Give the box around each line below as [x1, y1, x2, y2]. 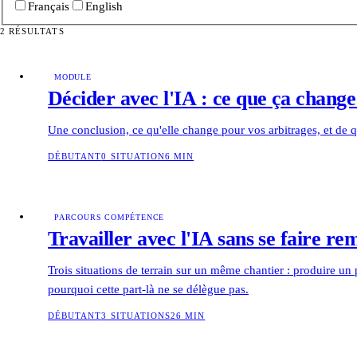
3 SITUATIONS [101, 311, 171, 320]
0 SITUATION [101, 151, 165, 161]
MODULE [54, 72, 92, 81]
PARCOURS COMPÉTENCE [54, 212, 165, 222]
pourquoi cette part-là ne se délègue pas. [48, 282, 249, 296]
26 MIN [171, 311, 206, 320]
